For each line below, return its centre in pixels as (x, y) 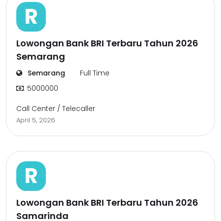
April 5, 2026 (36, 120)
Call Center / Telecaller (56, 109)
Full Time (95, 73)
